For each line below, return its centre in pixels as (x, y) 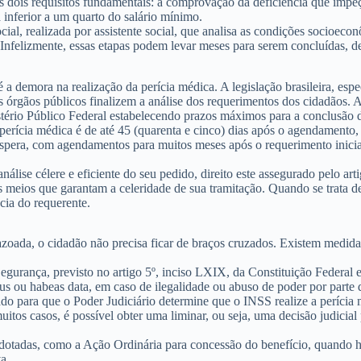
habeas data (59, 287)
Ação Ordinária (122, 345)
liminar (188, 316)
